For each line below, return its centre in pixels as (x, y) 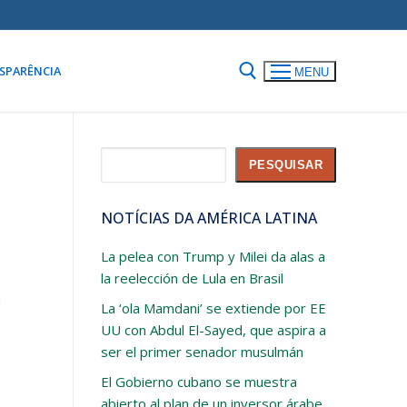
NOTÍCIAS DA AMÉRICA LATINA (208, 218)
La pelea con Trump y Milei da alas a (213, 257)
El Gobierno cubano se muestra (199, 382)
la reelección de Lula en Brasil (192, 278)
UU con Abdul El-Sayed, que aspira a (213, 330)
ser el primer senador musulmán (202, 352)
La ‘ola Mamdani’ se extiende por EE (213, 308)
